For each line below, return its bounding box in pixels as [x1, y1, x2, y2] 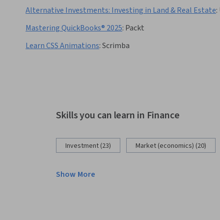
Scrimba [102, 40, 130, 52]
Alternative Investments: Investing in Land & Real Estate [26, 5, 216, 16]
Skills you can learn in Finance [56, 109, 180, 123]
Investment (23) [65, 141, 111, 151]
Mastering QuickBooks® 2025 [26, 23, 122, 34]
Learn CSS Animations [26, 40, 99, 52]
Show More [56, 169, 96, 180]
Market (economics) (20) [136, 141, 206, 151]
